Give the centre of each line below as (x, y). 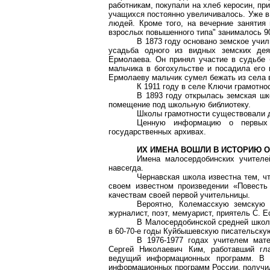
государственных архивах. (157, 132)
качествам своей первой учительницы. (179, 195)
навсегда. (126, 168)
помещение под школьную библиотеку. (180, 105)
